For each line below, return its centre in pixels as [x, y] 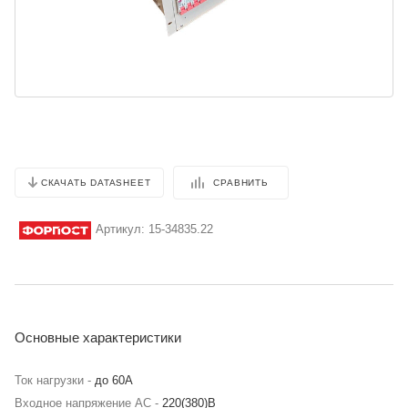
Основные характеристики [98, 338]
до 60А [114, 381]
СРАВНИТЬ [241, 183]
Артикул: [120, 229]
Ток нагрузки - [55, 381]
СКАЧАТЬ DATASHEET [96, 183]
